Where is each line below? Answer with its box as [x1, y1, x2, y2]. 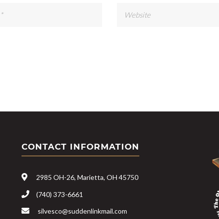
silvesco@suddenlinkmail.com [38, 207, 127, 216]
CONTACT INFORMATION [22, 141, 139, 152]
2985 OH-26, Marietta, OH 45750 [36, 173, 138, 181]
